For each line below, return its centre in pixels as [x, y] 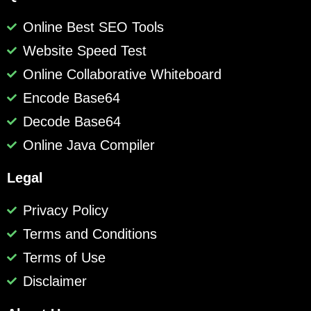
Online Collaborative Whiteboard [122, 75]
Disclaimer [54, 281]
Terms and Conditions [90, 234]
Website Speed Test [84, 51]
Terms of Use [64, 258]
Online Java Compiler [89, 145]
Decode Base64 [72, 122]
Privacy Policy [65, 211]
